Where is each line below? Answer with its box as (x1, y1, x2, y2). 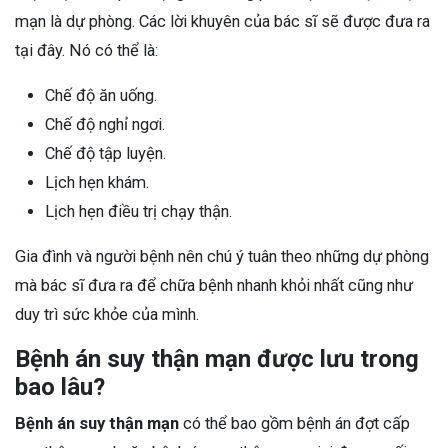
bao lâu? (15, 372, 105, 401)
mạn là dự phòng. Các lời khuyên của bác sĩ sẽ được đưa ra (15, 11, 430, 31)
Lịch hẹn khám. (45, 172, 149, 192)
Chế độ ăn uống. (45, 85, 157, 105)
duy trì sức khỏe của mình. (15, 304, 199, 324)
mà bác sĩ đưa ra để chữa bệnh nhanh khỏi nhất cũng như (15, 275, 413, 295)
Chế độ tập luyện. (45, 143, 166, 163)
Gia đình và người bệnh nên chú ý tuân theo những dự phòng (15, 246, 429, 266)
